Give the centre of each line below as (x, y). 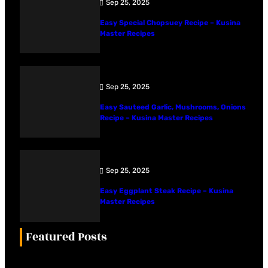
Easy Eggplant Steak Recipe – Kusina (166, 191)
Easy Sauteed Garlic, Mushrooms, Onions (173, 107)
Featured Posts (66, 237)
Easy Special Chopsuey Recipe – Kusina (170, 22)
